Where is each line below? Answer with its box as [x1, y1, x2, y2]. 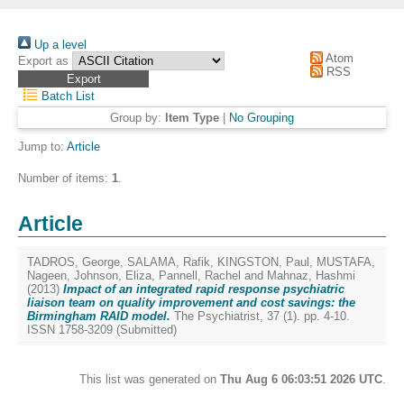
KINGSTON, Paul [217, 255, 309, 269]
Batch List [38, 89, 96, 103]
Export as [18, 54, 69, 68]
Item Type [165, 111, 219, 124]
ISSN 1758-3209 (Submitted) [27, 323, 177, 336]
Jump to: [18, 140, 67, 153]
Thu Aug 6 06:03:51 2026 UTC [220, 372, 382, 386]
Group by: [110, 111, 165, 124]
